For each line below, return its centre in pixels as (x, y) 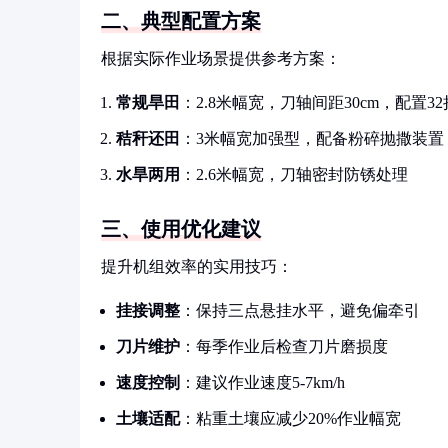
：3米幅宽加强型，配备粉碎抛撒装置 (312, 138)
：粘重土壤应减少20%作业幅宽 (290, 418)
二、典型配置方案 (181, 21)
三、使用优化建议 (181, 229)
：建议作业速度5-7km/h (262, 382)
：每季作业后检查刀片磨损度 (284, 346)
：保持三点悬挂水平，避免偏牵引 (300, 310)
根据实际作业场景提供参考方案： (221, 58)
